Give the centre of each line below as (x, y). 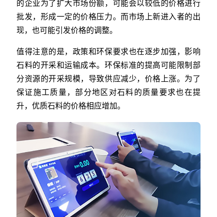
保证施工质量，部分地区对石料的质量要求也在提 (108, 92)
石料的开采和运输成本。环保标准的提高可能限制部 (108, 64)
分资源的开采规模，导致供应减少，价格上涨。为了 (108, 78)
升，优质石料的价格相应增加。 (71, 105)
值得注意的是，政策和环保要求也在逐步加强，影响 (108, 51)
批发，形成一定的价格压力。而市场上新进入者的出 (108, 16)
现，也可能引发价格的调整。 (67, 30)
